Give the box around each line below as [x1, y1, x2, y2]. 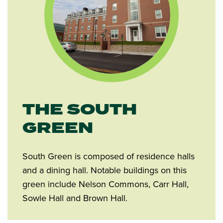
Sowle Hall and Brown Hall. [22, 192, 127, 205]
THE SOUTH [22, 98, 137, 122]
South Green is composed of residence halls [22, 150, 195, 163]
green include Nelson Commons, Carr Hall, [22, 178, 189, 191]
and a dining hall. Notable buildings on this [22, 164, 187, 177]
